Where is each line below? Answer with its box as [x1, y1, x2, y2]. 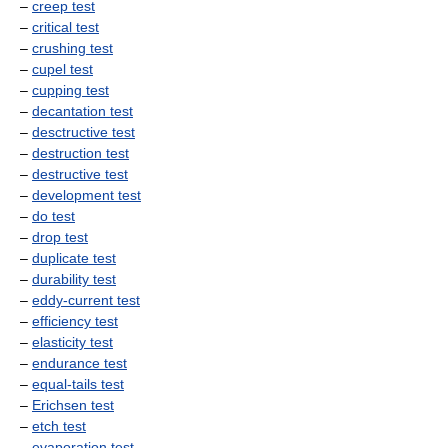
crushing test [32, 40, 113, 56]
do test [32, 208, 75, 224]
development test [32, 187, 141, 203]
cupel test [32, 61, 93, 77]
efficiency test [32, 313, 118, 329]
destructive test [32, 166, 128, 182]
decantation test [32, 103, 133, 119]
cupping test [32, 82, 109, 98]
